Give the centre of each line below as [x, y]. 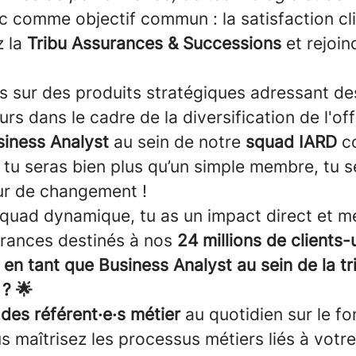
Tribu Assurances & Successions [154, 43]
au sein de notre [177, 142]
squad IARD [289, 142]
